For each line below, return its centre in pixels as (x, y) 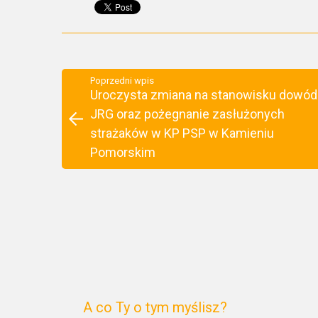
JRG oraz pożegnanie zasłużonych (187, 114)
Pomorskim (123, 152)
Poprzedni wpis (122, 80)
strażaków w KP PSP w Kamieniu (182, 133)
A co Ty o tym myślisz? (155, 307)
